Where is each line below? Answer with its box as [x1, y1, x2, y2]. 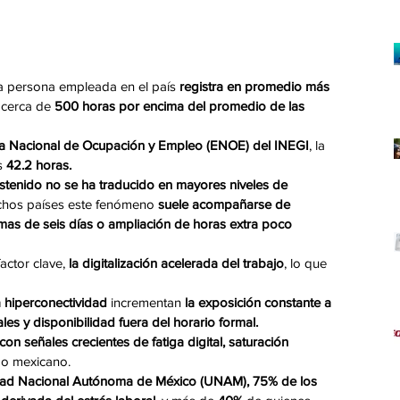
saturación [229, 334, 292, 350]
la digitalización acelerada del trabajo [69, 255, 284, 271]
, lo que [284, 255, 330, 271]
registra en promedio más [179, 79, 333, 95]
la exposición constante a [181, 295, 335, 311]
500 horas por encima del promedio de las [51, 98, 308, 114]
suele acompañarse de [154, 196, 294, 212]
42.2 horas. [6, 157, 71, 173]
